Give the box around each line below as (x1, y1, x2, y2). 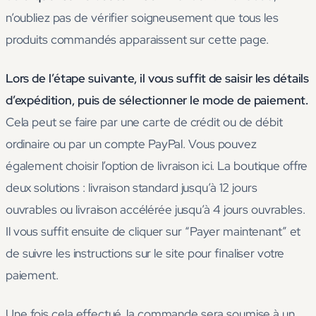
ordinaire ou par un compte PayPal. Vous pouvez (6, 136, 257, 152)
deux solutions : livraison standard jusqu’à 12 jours (6, 180, 257, 196)
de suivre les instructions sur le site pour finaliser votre (6, 245, 285, 262)
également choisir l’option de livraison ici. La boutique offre (6, 158, 308, 174)
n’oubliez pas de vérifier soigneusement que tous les (6, 10, 279, 26)
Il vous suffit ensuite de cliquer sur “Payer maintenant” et (6, 224, 301, 240)
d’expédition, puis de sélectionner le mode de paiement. (6, 92, 309, 109)
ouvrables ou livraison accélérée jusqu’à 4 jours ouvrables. (6, 202, 305, 218)
